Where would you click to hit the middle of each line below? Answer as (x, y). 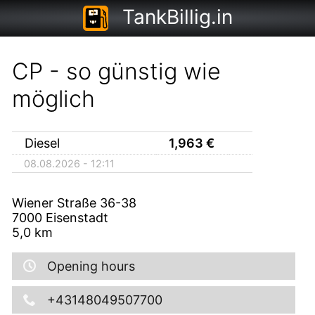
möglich (53, 99)
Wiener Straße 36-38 (74, 202)
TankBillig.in (177, 17)
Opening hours (91, 266)
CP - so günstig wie (116, 71)
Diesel (44, 143)
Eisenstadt (77, 217)
